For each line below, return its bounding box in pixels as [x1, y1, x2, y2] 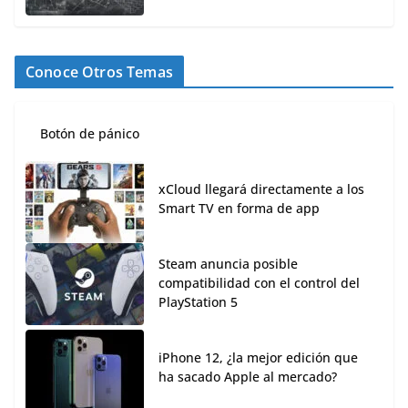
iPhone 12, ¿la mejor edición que [158, 349, 358, 367]
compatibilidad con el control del [158, 274, 360, 292]
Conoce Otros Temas [25, 62, 173, 83]
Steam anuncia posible [158, 255, 298, 273]
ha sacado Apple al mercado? [158, 368, 337, 386]
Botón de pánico [40, 125, 139, 143]
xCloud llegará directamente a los [158, 180, 364, 199]
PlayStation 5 [158, 293, 238, 311]
